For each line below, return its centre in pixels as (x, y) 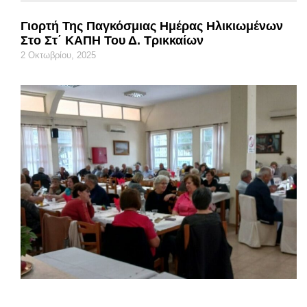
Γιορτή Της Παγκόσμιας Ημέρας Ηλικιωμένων (152, 26)
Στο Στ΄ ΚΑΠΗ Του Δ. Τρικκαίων (112, 40)
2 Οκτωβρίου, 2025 (58, 55)
